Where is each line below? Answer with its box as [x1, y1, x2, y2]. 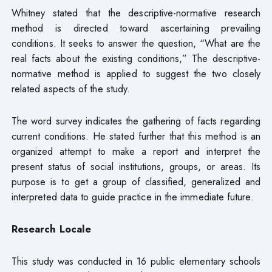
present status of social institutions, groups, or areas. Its [11, 158, 261, 174]
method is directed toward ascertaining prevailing [11, 20, 261, 35]
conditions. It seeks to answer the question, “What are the [11, 35, 261, 50]
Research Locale [11, 221, 92, 236]
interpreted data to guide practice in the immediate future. [11, 189, 254, 204]
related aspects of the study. [11, 81, 131, 96]
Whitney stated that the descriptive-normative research [11, 5, 261, 20]
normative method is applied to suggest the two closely [11, 66, 261, 81]
